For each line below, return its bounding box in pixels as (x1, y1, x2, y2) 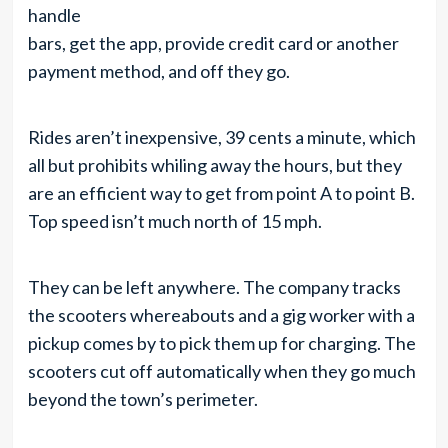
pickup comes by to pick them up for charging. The (27, 332, 416, 354)
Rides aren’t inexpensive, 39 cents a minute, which (27, 126, 416, 148)
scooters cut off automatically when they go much (27, 360, 416, 382)
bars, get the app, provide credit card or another (27, 32, 399, 54)
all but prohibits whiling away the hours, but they (27, 154, 402, 176)
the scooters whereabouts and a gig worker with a (27, 304, 415, 326)
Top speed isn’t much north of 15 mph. (27, 210, 322, 232)
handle (27, 4, 81, 26)
